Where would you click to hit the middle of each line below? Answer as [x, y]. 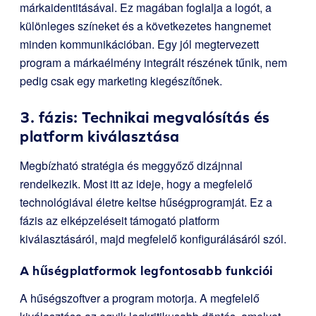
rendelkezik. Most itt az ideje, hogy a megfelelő [136, 184]
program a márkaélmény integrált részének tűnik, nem [153, 63]
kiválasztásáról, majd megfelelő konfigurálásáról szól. [153, 239]
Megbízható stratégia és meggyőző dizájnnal [131, 166]
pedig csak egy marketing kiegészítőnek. [121, 81]
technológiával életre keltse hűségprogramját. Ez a [146, 202]
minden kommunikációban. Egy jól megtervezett [139, 44]
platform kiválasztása [100, 137]
